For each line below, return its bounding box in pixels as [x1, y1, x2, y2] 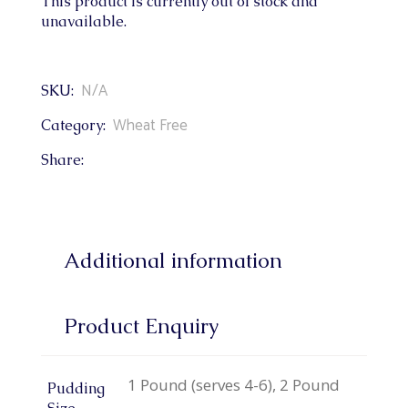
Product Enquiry [63, 312, 219, 341]
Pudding [46, 379, 105, 399]
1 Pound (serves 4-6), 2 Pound [127, 374, 341, 396]
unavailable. [40, 12, 127, 32]
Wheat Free [112, 113, 188, 139]
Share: [40, 150, 84, 170]
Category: [40, 116, 106, 136]
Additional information [63, 247, 282, 275]
